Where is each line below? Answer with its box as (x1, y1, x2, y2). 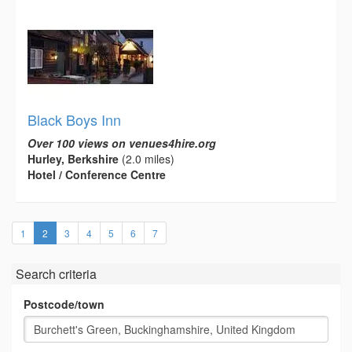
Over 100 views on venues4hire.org (27, 134, 216, 151)
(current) (47, 225, 83, 239)
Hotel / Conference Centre (27, 166, 166, 182)
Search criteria (16, 264, 97, 283)
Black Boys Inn (27, 108, 121, 130)
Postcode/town (24, 295, 104, 312)
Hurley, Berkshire (27, 150, 119, 167)
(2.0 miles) (119, 150, 174, 167)
